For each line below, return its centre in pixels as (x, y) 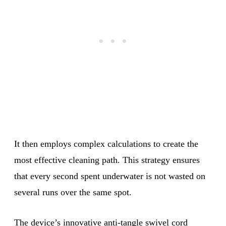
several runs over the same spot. (73, 192)
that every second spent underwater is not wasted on (110, 176)
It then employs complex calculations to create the (106, 144)
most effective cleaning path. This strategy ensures (107, 160)
